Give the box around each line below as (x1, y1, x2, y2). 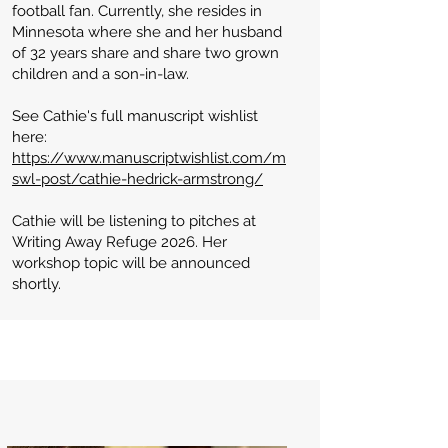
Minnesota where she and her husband (12, 23, 282, 41)
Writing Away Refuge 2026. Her (12, 233, 227, 251)
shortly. (12, 275, 61, 293)
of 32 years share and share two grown (12, 44, 279, 62)
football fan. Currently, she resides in (12, 2, 262, 20)
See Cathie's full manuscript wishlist (12, 107, 258, 125)
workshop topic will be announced (12, 254, 250, 272)
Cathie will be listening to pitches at (12, 212, 256, 230)
